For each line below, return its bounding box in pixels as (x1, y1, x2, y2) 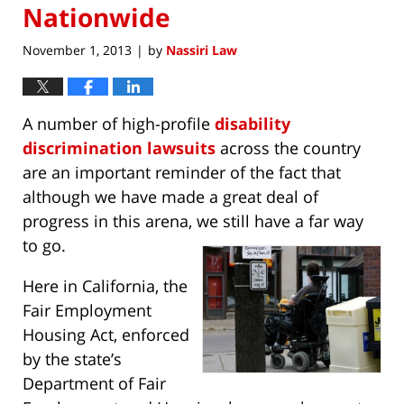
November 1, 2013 (23, 41, 132, 60)
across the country (216, 137, 361, 160)
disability (215, 113, 290, 135)
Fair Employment (23, 299, 151, 322)
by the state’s (23, 348, 122, 371)
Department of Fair (23, 372, 166, 395)
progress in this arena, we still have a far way (23, 210, 363, 233)
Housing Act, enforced (23, 324, 189, 346)
